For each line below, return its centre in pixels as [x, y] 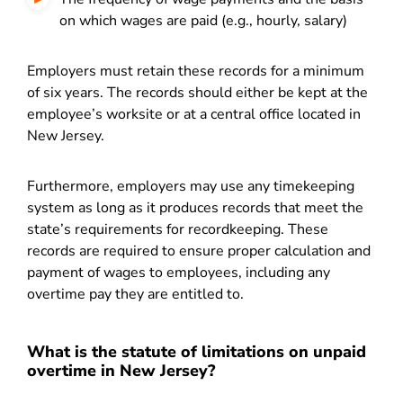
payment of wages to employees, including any [179, 273]
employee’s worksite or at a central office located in [194, 114]
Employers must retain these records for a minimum [196, 71]
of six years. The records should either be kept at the [197, 93]
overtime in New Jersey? [121, 371]
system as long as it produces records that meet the [195, 208]
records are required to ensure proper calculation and [199, 251]
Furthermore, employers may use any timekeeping [191, 186]
